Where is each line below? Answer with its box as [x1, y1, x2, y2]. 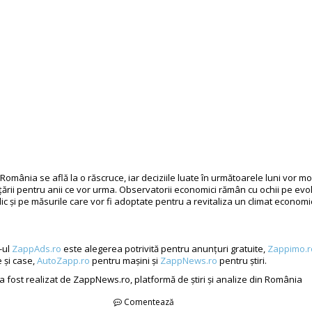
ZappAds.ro [12, 242, 61, 255]
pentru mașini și [90, 253, 160, 267]
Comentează [122, 295, 174, 308]
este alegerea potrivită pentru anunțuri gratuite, [61, 242, 267, 255]
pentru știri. [217, 253, 267, 267]
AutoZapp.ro [37, 253, 90, 267]
